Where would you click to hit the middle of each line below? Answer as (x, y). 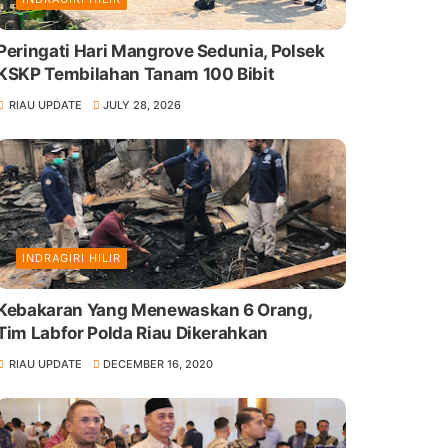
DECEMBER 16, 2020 (158, 363)
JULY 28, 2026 (142, 104)
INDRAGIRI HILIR (71, 257)
